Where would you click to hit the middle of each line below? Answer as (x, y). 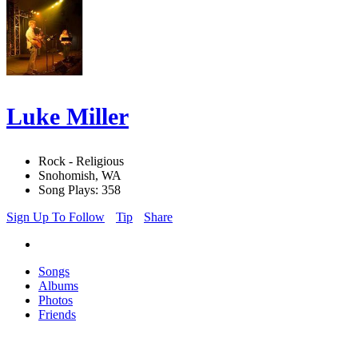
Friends (57, 315)
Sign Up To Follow (56, 217)
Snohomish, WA (80, 176)
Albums (58, 286)
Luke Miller (68, 117)
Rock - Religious (81, 161)
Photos (56, 300)
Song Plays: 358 (80, 190)
